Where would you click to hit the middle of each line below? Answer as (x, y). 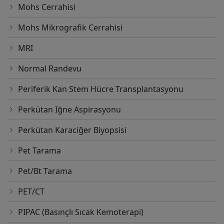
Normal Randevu (50, 68)
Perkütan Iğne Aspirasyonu (69, 109)
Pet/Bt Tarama (45, 171)
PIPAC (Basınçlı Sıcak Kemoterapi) (81, 212)
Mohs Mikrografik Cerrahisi (70, 27)
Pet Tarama (39, 150)
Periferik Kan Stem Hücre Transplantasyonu (101, 89)
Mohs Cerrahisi (47, 7)
